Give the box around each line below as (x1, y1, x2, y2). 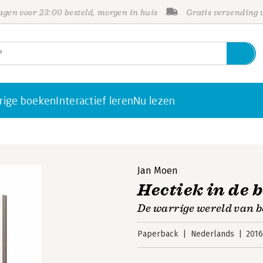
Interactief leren (56, 94, 134, 107)
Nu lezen (133, 94, 176, 107)
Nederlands (190, 229, 234, 239)
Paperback (137, 229, 178, 239)
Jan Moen (137, 165, 178, 176)
